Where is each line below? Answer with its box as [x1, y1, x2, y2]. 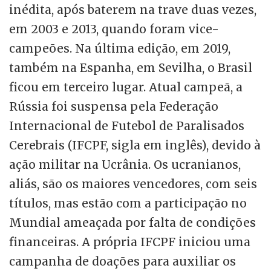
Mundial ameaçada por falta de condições [9, 215, 256, 230]
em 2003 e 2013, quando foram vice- [9, 21, 219, 36]
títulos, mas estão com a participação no [9, 195, 247, 211]
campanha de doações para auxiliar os [9, 253, 236, 269]
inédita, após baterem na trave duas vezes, [9, 2, 256, 17]
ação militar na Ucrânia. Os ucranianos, [9, 157, 241, 172]
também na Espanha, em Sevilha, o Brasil [9, 60, 252, 75]
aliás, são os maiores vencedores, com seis [9, 176, 257, 191]
